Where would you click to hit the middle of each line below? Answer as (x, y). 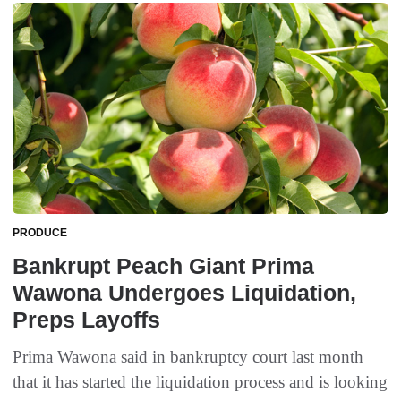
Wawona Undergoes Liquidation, (184, 293)
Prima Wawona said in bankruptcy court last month (188, 357)
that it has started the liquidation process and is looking (200, 382)
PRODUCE (40, 233)
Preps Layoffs (86, 320)
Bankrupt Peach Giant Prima (163, 266)
